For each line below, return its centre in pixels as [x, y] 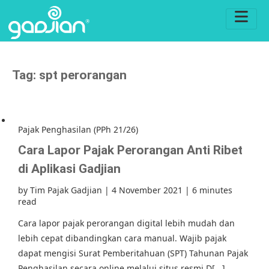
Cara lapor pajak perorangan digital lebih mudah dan [126, 223]
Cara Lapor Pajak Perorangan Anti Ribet [130, 150]
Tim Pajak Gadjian [66, 190]
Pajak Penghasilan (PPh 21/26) [78, 129]
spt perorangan [83, 75]
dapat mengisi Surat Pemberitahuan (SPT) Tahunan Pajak [133, 253]
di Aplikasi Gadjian [69, 169]
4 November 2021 [147, 190]
